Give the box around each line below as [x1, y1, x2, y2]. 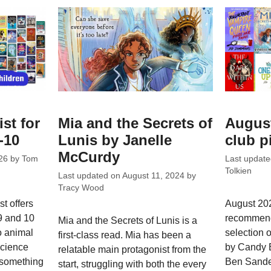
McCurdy [58, 149, 120, 166]
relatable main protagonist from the [58, 244, 207, 255]
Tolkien [224, 166, 252, 175]
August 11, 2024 [122, 171, 185, 180]
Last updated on [58, 171, 123, 180]
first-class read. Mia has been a [58, 230, 192, 240]
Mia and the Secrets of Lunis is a [58, 215, 198, 226]
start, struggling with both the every [58, 259, 207, 269]
